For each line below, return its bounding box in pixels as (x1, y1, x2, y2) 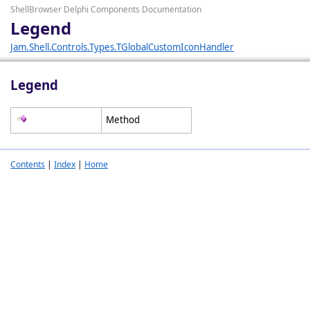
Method (106, 113, 142, 126)
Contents (10, 158, 45, 170)
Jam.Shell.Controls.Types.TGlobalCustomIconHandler (10, 41, 234, 53)
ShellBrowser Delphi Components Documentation (10, 3, 201, 15)
